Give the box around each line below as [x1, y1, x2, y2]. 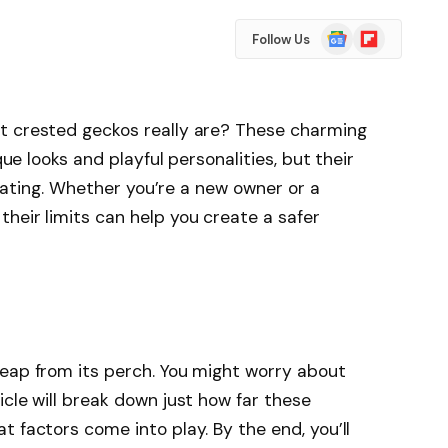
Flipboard [351, 23, 414, 41]
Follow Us [251, 30, 310, 48]
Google [319, 23, 368, 41]
